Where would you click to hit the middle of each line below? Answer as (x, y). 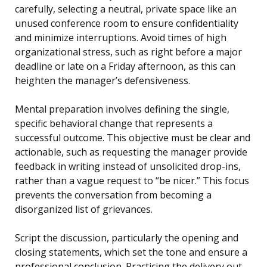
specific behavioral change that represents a (114, 124)
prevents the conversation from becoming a (113, 195)
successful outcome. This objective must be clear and (133, 138)
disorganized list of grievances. (84, 209)
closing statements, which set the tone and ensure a (131, 252)
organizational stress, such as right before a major (128, 52)
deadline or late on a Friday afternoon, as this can (125, 66)
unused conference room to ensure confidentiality (127, 24)
